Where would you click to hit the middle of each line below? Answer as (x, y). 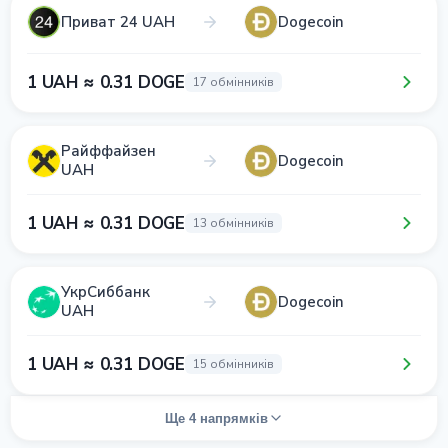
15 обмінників (234, 364)
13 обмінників (234, 223)
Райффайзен (108, 151)
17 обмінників (234, 82)
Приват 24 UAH (118, 21)
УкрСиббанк (105, 292)
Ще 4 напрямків (216, 418)
